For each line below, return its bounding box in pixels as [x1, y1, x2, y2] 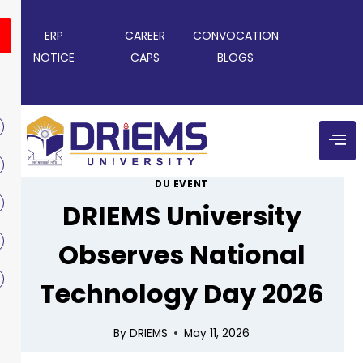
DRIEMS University [62, 198, 301, 235]
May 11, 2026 [183, 325, 250, 341]
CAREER [124, 28, 165, 44]
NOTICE [33, 49, 75, 66]
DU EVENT [155, 177, 208, 191]
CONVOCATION [192, 28, 279, 44]
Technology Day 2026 [39, 275, 324, 313]
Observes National [58, 237, 305, 274]
